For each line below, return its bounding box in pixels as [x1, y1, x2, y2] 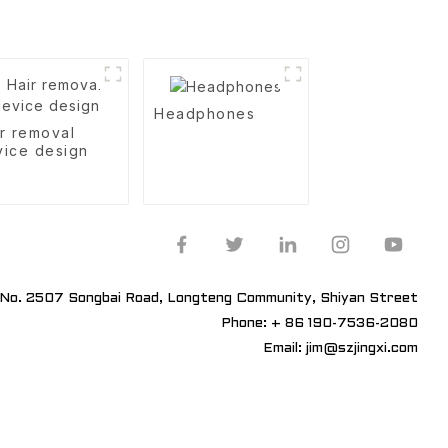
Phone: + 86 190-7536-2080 [221, 317, 418, 330]
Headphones [154, 104, 256, 122]
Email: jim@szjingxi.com [263, 342, 418, 355]
